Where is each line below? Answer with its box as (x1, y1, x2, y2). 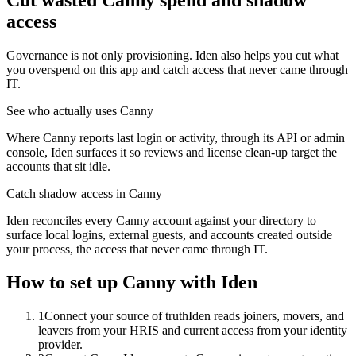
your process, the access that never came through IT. (6, 242, 268, 256)
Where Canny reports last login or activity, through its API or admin (6, 130, 345, 145)
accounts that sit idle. (6, 159, 110, 173)
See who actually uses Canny (6, 103, 153, 118)
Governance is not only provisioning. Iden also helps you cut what (6, 48, 339, 62)
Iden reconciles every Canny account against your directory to (6, 213, 316, 227)
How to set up (6, 272, 122, 293)
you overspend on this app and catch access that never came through (6, 62, 348, 76)
